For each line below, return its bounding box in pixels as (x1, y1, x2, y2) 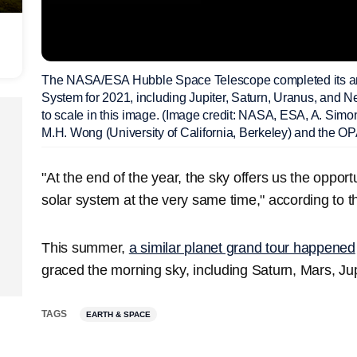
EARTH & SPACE (86, 309, 151, 319)
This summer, (41, 239, 129, 256)
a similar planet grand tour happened (128, 239, 355, 256)
